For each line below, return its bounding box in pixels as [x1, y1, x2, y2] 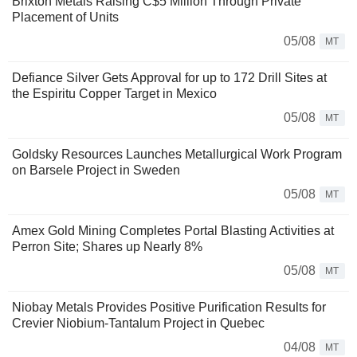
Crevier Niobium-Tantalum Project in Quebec [12, 316, 265, 330]
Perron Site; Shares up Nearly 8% [12, 239, 202, 253]
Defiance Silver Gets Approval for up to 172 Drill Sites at [12, 70, 327, 84]
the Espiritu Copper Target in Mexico [12, 86, 217, 100]
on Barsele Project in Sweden [12, 163, 180, 177]
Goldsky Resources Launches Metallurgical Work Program [12, 147, 342, 161]
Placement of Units [12, 10, 119, 24]
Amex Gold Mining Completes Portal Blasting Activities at [12, 223, 334, 237]
